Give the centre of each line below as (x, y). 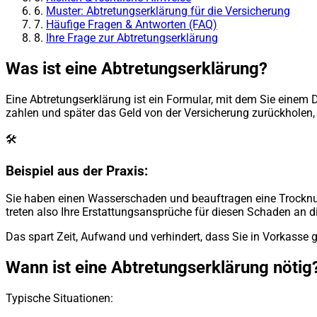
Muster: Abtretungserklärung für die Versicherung (168, 11)
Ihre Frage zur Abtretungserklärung (132, 38)
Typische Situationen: (59, 299)
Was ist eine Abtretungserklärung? (137, 68)
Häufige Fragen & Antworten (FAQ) (132, 25)
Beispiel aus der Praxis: (77, 171)
